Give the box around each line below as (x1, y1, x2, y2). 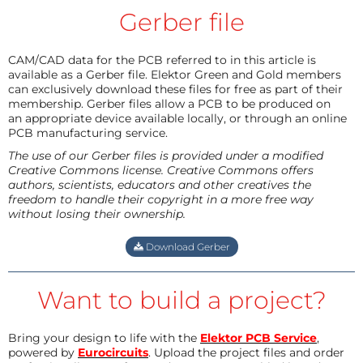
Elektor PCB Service (200, 330, 317, 345)
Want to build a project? (36, 284, 327, 315)
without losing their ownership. (8, 206, 186, 221)
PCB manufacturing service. (8, 125, 168, 140)
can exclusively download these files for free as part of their (8, 81, 343, 96)
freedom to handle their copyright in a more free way (8, 191, 314, 207)
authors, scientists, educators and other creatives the (8, 177, 311, 192)
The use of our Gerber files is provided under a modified (8, 147, 323, 163)
